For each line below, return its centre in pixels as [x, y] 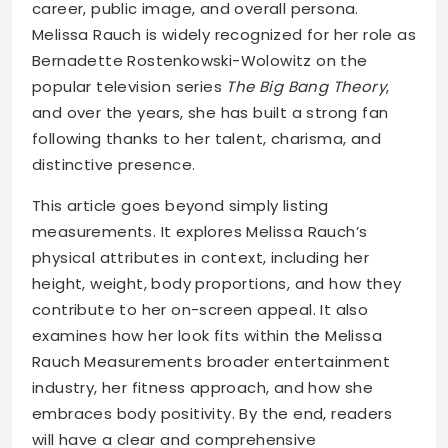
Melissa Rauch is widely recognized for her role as [224, 35]
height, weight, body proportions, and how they [217, 284]
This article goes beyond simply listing [180, 206]
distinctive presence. [114, 165]
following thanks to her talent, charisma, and [206, 139]
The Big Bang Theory [306, 87]
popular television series [129, 87]
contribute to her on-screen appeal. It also [200, 310]
